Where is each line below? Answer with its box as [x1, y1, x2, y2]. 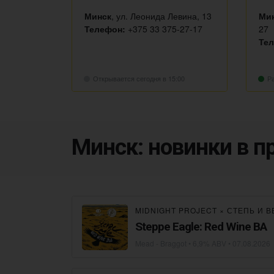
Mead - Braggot [135, 237, 187, 248]
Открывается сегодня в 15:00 [93, 73, 185, 83]
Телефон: [84, 22, 125, 35]
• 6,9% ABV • [187, 237, 232, 248]
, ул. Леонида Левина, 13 [111, 9, 212, 22]
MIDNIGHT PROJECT [135, 204, 217, 215]
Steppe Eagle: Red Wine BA [135, 219, 267, 234]
